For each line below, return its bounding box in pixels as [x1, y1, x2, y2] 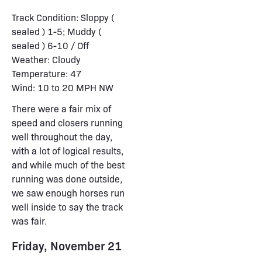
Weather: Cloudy [12, 53, 81, 65]
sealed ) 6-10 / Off [12, 39, 89, 51]
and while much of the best [12, 158, 125, 171]
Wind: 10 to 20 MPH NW [12, 81, 113, 94]
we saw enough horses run [12, 187, 125, 199]
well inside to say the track [12, 201, 123, 213]
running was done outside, [12, 173, 122, 185]
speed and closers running [12, 116, 123, 129]
